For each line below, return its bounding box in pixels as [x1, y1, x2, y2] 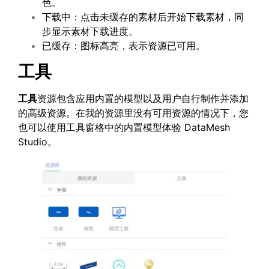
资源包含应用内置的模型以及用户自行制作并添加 [37, 92, 249, 104]
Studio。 [18, 135, 57, 148]
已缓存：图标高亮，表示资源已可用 [42, 40, 196, 52]
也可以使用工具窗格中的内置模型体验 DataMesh [18, 121, 230, 133]
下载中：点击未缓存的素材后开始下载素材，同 [42, 11, 244, 23]
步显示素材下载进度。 [42, 25, 138, 38]
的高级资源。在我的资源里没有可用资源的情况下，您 [18, 106, 249, 119]
